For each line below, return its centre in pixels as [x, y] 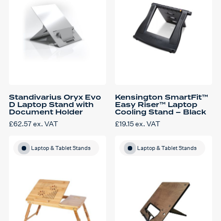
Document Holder [46, 112]
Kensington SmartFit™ [162, 97]
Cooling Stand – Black [161, 112]
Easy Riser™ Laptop [156, 105]
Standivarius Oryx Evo [55, 97]
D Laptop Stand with [51, 105]
